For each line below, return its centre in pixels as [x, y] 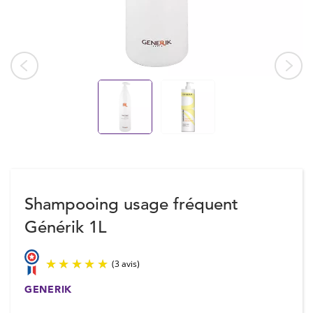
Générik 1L [65, 227]
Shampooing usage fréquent [131, 204]
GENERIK [48, 290]
